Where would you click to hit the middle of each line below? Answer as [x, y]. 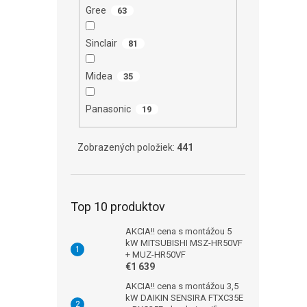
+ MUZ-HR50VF [156, 254]
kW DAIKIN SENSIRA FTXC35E [184, 297]
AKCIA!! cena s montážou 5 [179, 231]
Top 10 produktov [118, 206]
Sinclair [101, 44]
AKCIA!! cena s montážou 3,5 [182, 286]
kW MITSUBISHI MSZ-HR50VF [184, 243]
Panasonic [108, 109]
